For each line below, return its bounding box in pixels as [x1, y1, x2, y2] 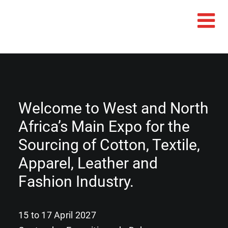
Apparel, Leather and [18, 154, 158, 173]
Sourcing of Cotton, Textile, [18, 136, 200, 154]
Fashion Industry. [18, 173, 134, 191]
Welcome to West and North [18, 99, 209, 118]
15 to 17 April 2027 [18, 210, 96, 221]
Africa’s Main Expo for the [18, 118, 190, 136]
